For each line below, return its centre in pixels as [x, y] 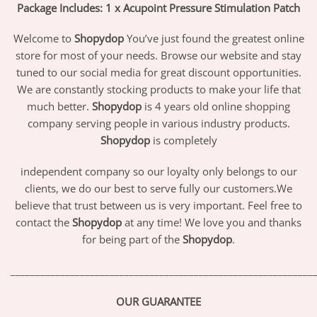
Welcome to [44, 39]
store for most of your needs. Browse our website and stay [158, 56]
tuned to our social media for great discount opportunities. [158, 73]
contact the [44, 223]
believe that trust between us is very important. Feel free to [158, 206]
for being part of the [132, 240]
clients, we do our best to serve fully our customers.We [158, 189]
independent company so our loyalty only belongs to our [158, 172]
